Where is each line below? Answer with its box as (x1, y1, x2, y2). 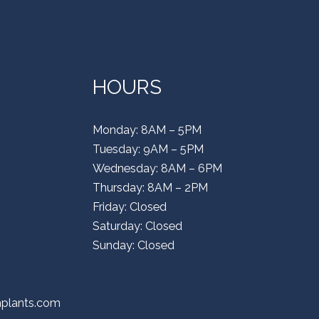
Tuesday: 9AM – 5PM (93, 142, 204, 156)
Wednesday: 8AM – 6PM (93, 162, 222, 175)
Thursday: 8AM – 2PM (93, 181, 208, 194)
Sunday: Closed (93, 239, 174, 252)
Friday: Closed (93, 200, 167, 214)
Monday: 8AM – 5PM (93, 123, 202, 137)
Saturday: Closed (93, 219, 182, 233)
